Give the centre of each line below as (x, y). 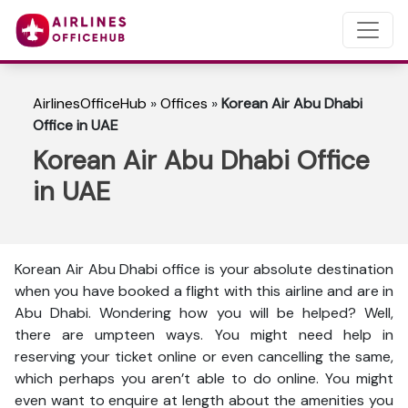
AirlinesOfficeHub (90, 103)
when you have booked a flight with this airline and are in (204, 291)
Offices (184, 103)
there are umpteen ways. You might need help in (204, 335)
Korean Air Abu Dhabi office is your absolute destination (204, 269)
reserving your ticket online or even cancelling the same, (204, 357)
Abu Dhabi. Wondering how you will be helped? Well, (204, 313)
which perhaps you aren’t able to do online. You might (204, 378)
